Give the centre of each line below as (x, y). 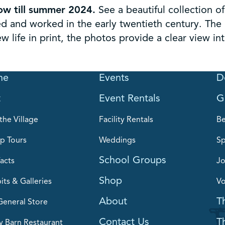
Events (114, 77)
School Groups (133, 160)
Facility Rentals (126, 119)
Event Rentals (130, 98)
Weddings (117, 140)
